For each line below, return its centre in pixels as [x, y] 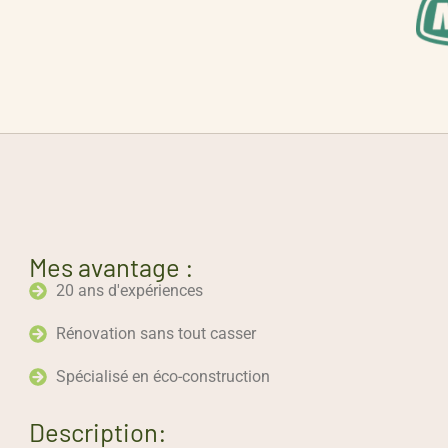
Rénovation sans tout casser [156, 333]
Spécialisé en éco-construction [163, 376]
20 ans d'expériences [130, 290]
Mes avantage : [111, 266]
